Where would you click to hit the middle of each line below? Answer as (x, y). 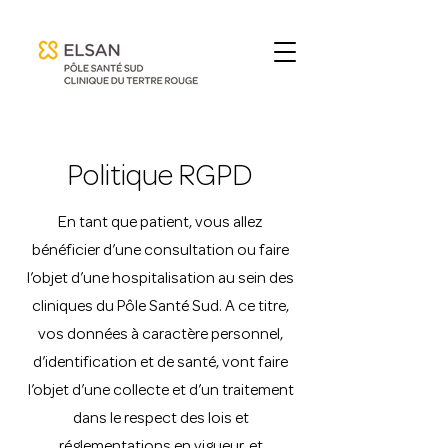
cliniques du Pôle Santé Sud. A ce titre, (160, 308)
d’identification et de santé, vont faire (160, 364)
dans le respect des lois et (160, 420)
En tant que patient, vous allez (160, 224)
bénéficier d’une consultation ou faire (160, 252)
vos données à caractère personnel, (160, 336)
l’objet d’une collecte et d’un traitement (160, 392)
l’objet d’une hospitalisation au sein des (160, 280)
